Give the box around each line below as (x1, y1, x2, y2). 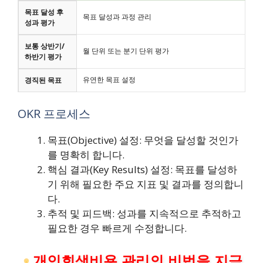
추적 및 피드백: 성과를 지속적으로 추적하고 (48, 207, 241, 221)
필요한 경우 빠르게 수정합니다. (48, 221, 187, 235)
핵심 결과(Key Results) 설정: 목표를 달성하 (48, 163, 237, 177)
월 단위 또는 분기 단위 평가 (83, 45, 169, 56)
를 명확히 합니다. (48, 148, 124, 162)
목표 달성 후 (25, 6, 63, 17)
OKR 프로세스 (18, 106, 90, 122)
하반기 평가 (25, 51, 62, 62)
